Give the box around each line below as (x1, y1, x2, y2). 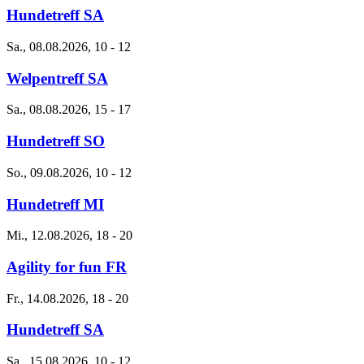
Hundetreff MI (6, 195, 104, 213)
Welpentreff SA (6, 69, 108, 87)
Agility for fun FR (6, 258, 127, 275)
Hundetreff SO (6, 132, 105, 150)
